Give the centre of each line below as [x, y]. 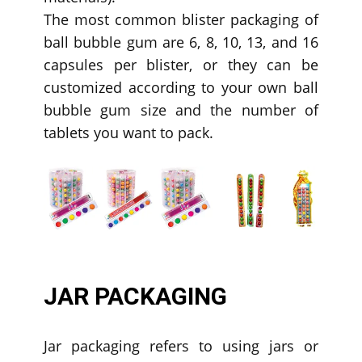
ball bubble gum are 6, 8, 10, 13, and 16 [181, 42]
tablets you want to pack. [128, 132]
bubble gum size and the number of [181, 109]
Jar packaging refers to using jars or [181, 346]
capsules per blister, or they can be [181, 64]
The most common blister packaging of [181, 19]
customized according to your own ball [181, 87]
